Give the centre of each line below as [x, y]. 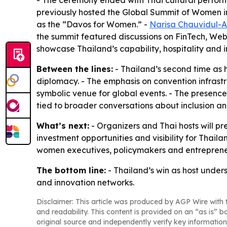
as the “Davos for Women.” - [93, 24]
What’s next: [63, 126]
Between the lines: [75, 69]
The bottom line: [71, 170]
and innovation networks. [85, 182]
